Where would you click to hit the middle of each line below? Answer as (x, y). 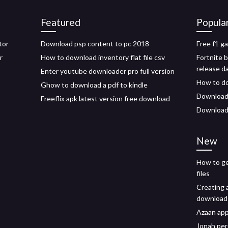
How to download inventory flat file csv (103, 57)
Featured (61, 22)
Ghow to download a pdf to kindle (94, 85)
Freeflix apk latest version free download (105, 98)
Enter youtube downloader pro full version (108, 71)
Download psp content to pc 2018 (95, 44)
